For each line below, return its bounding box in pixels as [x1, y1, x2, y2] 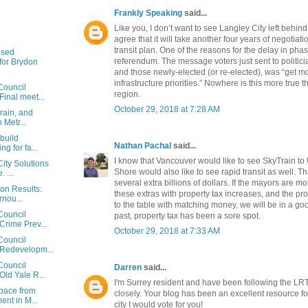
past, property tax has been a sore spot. [114, 210, 261, 221]
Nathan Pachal [114, 140, 171, 151]
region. [114, 89, 140, 99]
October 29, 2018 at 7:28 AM [114, 104, 220, 114]
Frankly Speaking [114, 8, 182, 18]
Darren [114, 262, 142, 272]
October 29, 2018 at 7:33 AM [114, 225, 220, 236]
